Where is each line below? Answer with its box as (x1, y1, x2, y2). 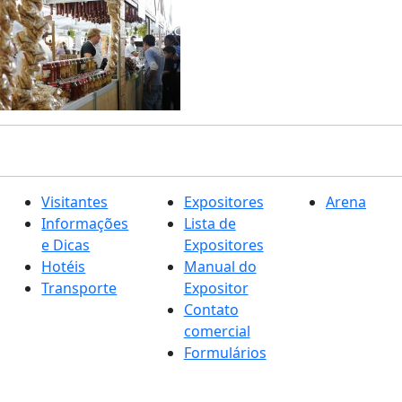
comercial (183, 321, 250, 341)
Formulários (183, 343, 267, 363)
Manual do (183, 257, 257, 276)
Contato (183, 300, 239, 319)
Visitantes (41, 192, 109, 212)
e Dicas (41, 235, 91, 255)
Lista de (183, 214, 236, 233)
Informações (41, 214, 129, 233)
